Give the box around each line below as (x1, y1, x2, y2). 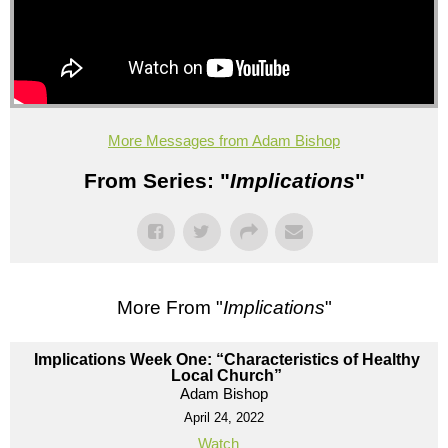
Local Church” (171, 366, 282, 384)
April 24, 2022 (184, 409, 264, 425)
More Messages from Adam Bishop (108, 131, 340, 149)
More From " (116, 296, 223, 318)
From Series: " (83, 168, 230, 192)
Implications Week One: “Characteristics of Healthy (33, 350, 420, 368)
